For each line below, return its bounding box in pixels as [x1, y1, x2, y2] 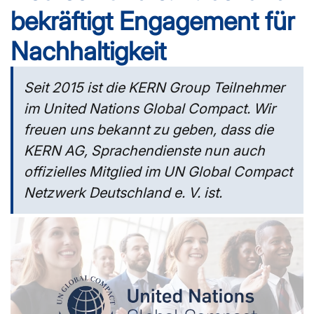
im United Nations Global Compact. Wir [24, 100, 275, 117]
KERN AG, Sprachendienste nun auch [24, 142, 265, 159]
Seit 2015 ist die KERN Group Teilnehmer [24, 78, 285, 96]
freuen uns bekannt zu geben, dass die [24, 121, 273, 138]
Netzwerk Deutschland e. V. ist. [24, 184, 222, 201]
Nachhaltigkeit [11, 35, 166, 67]
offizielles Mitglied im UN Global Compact [24, 163, 292, 180]
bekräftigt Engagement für [11, 5, 295, 36]
